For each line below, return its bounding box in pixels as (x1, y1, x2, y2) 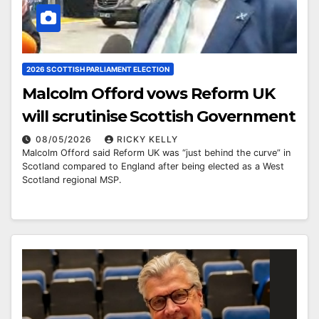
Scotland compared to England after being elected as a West (22, 161, 284, 172)
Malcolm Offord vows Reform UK (22, 84, 276, 104)
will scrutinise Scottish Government (22, 107, 296, 127)
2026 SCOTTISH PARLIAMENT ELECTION (26, 65, 169, 74)
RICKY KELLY (117, 134, 178, 145)
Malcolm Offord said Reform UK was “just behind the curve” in (22, 147, 291, 159)
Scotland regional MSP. (22, 174, 122, 186)
